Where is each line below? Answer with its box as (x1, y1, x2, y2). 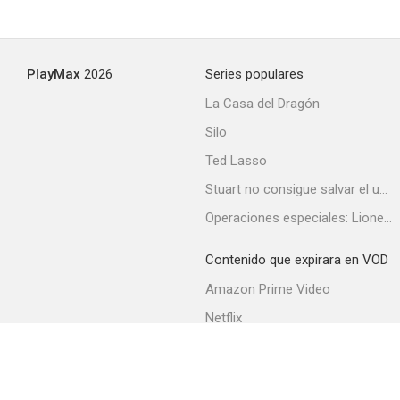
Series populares (205, 66, 304, 82)
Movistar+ (205, 367, 264, 383)
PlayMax (27, 66, 80, 82)
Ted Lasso (205, 153, 267, 169)
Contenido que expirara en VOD (205, 252, 388, 268)
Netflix (205, 310, 242, 326)
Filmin (205, 338, 239, 354)
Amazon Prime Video (205, 281, 330, 297)
